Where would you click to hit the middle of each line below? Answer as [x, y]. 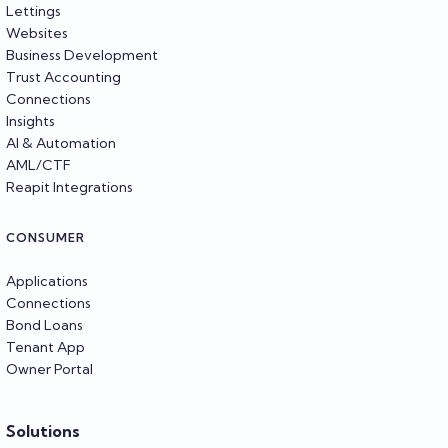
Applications [47, 280]
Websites [37, 32]
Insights [30, 120]
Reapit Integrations [69, 186]
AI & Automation [61, 142]
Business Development [82, 54]
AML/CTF [38, 164]
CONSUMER [45, 237]
